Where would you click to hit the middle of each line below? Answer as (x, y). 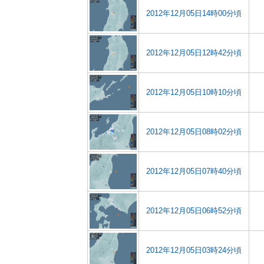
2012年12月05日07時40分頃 (194, 171)
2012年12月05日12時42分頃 (194, 53)
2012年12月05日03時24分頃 (194, 250)
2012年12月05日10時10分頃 (194, 92)
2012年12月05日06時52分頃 (194, 211)
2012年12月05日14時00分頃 (194, 13)
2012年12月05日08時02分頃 (194, 132)
